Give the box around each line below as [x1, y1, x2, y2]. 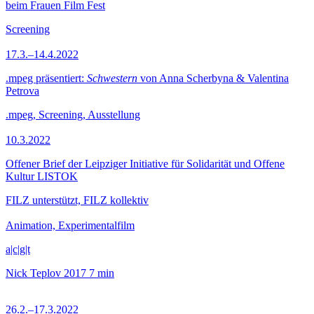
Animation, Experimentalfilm [6, 219, 135, 231]
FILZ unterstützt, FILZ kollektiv [6, 194, 149, 206]
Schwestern [87, 72, 137, 84]
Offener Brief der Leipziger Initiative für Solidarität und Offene [6, 158, 285, 170]
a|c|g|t [6, 243, 30, 255]
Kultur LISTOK [6, 170, 78, 182]
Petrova [6, 85, 39, 97]
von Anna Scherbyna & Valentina [137, 72, 289, 84]
